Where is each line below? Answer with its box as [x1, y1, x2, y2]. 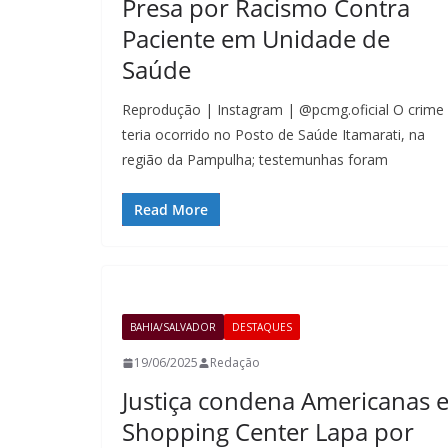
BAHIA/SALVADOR [130, 320, 216, 334]
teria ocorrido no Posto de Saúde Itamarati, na [122, 125, 425, 144]
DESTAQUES [232, 320, 292, 334]
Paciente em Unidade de [122, 22, 390, 55]
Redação [210, 354, 260, 371]
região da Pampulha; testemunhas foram [122, 150, 388, 169]
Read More [134, 200, 208, 219]
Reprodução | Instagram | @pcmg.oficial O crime [122, 100, 444, 119]
